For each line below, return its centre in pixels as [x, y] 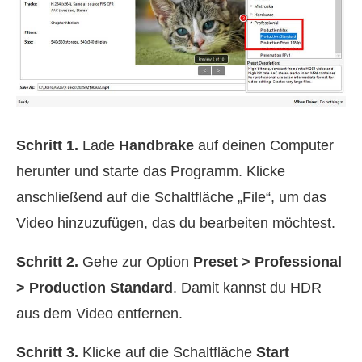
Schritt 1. [47, 146]
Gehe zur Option [136, 262]
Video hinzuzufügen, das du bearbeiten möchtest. [176, 223]
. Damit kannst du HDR [247, 288]
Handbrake [156, 146]
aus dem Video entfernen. [99, 314]
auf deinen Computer [264, 146]
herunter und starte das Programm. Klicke [151, 172]
